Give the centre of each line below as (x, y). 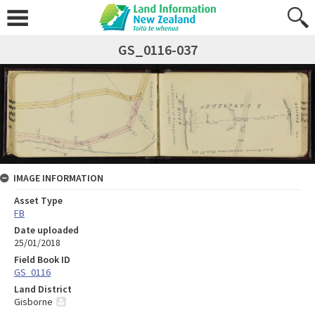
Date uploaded (46, 230)
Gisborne (33, 302)
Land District (43, 289)
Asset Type (38, 201)
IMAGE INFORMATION (58, 178)
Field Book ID (42, 260)
